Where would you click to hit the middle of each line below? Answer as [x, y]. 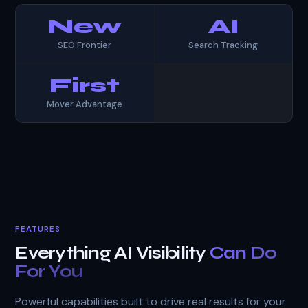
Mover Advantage [85, 104]
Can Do [243, 253]
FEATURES [38, 229]
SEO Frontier [85, 45]
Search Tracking [223, 45]
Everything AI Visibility [112, 253]
